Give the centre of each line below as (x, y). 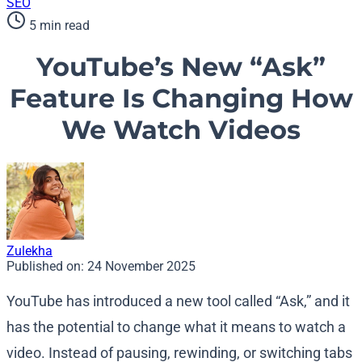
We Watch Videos (181, 129)
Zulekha (29, 251)
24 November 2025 (141, 267)
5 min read (59, 26)
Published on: (47, 267)
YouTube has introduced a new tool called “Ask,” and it (178, 301)
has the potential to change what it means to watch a (176, 327)
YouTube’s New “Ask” (181, 66)
